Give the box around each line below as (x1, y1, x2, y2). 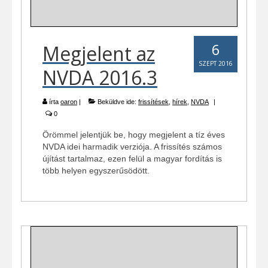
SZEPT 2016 (199, 59, 233, 68)
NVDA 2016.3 (42, 65, 157, 91)
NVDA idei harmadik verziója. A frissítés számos (42, 142, 222, 152)
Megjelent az (42, 41, 155, 67)
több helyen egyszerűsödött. (42, 166, 150, 176)
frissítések (138, 98, 169, 106)
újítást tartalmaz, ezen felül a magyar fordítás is (42, 154, 222, 164)
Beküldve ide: (96, 98, 138, 106)
